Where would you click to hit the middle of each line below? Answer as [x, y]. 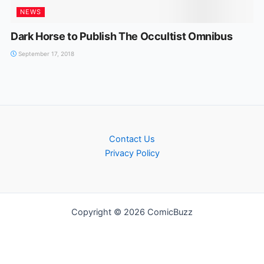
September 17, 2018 [45, 53]
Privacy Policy [132, 153]
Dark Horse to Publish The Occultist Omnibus [121, 36]
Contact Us [132, 139]
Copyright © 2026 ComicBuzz [132, 212]
